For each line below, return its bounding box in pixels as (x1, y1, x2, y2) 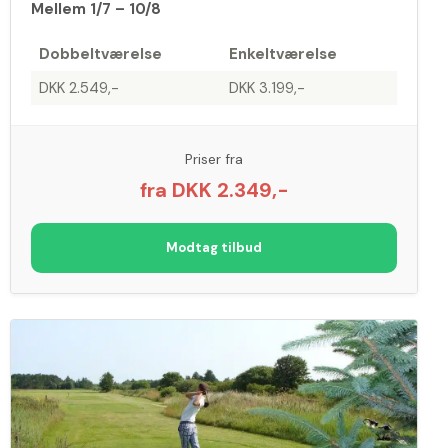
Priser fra (185, 150, 243, 169)
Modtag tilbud (166, 239, 262, 257)
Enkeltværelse (228, 44, 337, 65)
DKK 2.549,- (38, 78, 119, 99)
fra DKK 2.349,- (139, 177, 289, 204)
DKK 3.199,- (228, 78, 305, 99)
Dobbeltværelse (38, 44, 162, 65)
